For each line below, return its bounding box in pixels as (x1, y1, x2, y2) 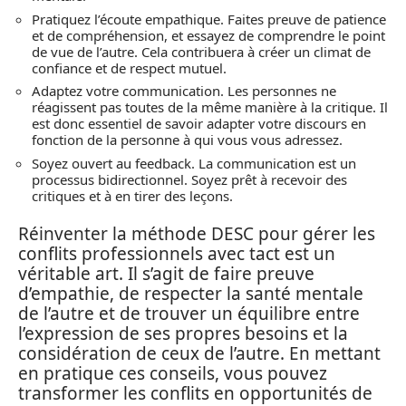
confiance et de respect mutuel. (32, 58, 227, 77)
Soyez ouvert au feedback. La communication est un (32, 153, 356, 172)
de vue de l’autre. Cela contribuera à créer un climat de (32, 42, 371, 61)
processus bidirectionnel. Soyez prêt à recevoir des (32, 169, 347, 188)
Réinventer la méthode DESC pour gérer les (18, 222, 375, 246)
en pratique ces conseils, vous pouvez (18, 362, 327, 386)
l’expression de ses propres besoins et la (18, 322, 348, 346)
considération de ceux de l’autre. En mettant (18, 342, 381, 366)
